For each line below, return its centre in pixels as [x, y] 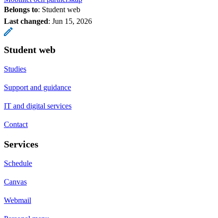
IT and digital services [38, 106]
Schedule [18, 163]
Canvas [15, 182]
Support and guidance [37, 87]
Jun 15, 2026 [72, 21]
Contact [16, 124]
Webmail [18, 200]
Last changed [26, 21]
